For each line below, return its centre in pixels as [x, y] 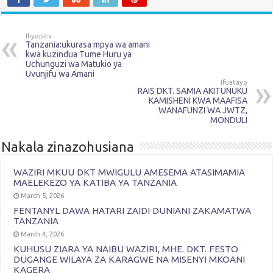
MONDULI [229, 120]
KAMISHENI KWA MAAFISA [198, 100]
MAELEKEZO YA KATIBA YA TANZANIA [95, 182]
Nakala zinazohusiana [68, 146]
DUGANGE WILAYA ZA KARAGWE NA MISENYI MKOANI [129, 259]
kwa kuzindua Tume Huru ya [79, 54]
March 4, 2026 [43, 234]
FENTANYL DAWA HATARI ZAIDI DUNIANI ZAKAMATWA [133, 210]
